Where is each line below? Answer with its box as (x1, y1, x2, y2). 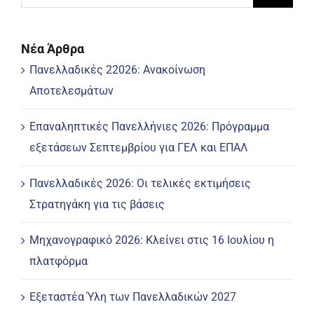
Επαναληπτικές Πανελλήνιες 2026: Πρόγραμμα (29, 120, 269, 134)
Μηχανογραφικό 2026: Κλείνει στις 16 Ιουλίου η (29, 233, 274, 247)
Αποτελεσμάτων (29, 84, 114, 98)
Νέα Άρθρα (21, 41, 84, 56)
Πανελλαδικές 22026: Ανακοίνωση (29, 63, 205, 77)
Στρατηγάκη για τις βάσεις (29, 198, 165, 212)
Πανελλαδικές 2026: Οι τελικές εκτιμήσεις (29, 177, 251, 191)
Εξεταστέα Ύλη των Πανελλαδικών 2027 (29, 290, 236, 304)
